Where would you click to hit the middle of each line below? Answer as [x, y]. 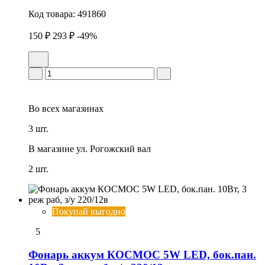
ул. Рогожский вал [114, 149]
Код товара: [53, 14]
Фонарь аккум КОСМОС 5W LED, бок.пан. [142, 254]
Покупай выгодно [89, 211]
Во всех [44, 109]
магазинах [82, 109]
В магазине [51, 149]
